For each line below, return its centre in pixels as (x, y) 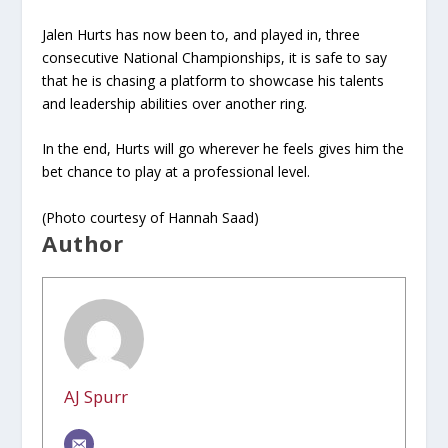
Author (83, 242)
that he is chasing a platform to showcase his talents (213, 81)
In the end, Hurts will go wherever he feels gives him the (223, 149)
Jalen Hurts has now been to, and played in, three (201, 35)
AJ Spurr (96, 396)
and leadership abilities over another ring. (175, 104)
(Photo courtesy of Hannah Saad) (151, 217)
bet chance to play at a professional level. (176, 172)
